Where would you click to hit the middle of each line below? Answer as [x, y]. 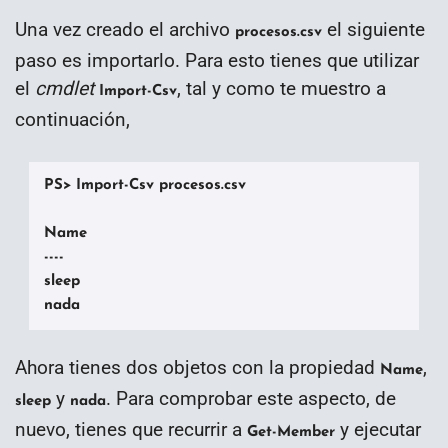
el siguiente [373, 29]
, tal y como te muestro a [281, 88]
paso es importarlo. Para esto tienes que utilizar [217, 60]
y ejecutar [378, 430]
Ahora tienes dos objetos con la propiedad [197, 368]
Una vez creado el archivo [125, 29]
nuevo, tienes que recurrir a [131, 430]
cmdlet [64, 88]
